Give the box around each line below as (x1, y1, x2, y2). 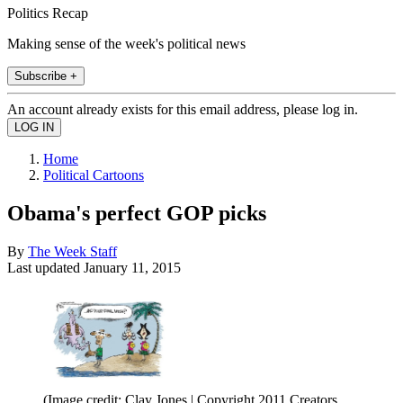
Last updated (7, 259, 84, 275)
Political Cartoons (43, 166, 144, 183)
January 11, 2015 (84, 259, 181, 275)
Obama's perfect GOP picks (7, 201, 266, 225)
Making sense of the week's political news (7, 35, 246, 51)
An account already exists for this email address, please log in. (7, 101, 358, 117)
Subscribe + (14, 68, 77, 83)
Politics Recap (7, 4, 88, 21)
